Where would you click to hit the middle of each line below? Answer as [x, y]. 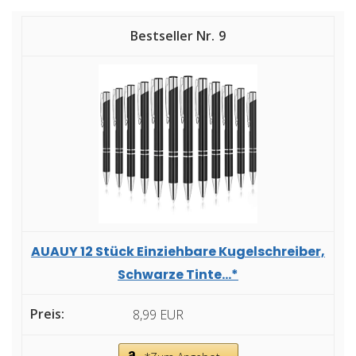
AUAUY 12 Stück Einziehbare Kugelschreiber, [178, 251]
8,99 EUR [158, 314]
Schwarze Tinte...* [178, 274]
